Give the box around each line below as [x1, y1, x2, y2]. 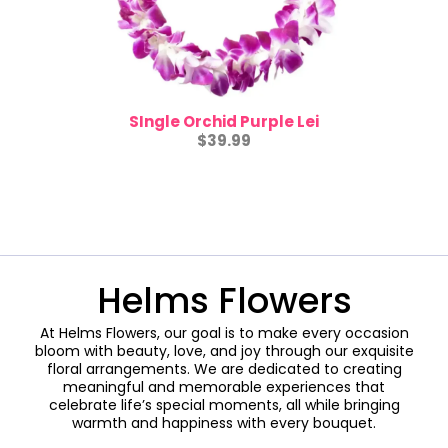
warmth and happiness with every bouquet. [72, 413, 376, 433]
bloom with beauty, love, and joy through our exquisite [34, 341, 414, 361]
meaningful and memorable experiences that [63, 377, 385, 397]
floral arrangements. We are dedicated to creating [46, 359, 402, 379]
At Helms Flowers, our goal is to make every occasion [39, 323, 409, 343]
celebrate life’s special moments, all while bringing [48, 395, 400, 415]
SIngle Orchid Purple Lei [129, 111, 319, 132]
